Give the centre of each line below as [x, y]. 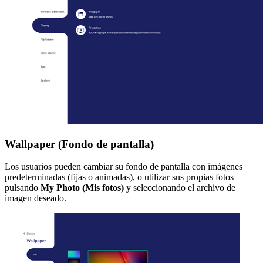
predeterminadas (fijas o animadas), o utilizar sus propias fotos [119, 177]
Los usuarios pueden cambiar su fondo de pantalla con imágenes [124, 167]
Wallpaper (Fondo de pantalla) [79, 144]
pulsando [23, 188]
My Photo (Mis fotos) [82, 188]
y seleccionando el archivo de [180, 188]
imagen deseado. [36, 198]
